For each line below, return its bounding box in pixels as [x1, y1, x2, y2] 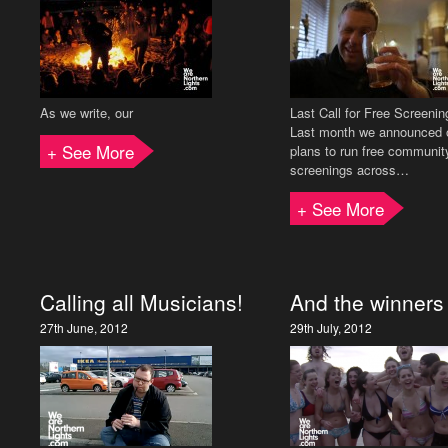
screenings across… [290, 160, 409, 179]
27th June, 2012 [40, 319, 128, 336]
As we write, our [40, 103, 133, 122]
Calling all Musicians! [40, 287, 243, 317]
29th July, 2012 [290, 319, 372, 336]
